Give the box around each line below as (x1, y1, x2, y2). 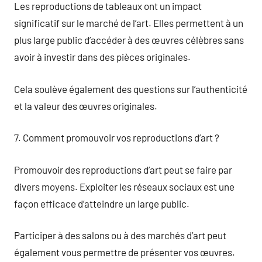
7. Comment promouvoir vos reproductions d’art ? (14, 132, 219, 143)
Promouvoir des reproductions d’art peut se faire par (14, 163, 232, 175)
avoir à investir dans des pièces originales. (14, 51, 191, 63)
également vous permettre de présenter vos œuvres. (14, 246, 235, 258)
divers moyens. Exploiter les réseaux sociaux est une (14, 180, 235, 192)
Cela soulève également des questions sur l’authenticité (14, 82, 247, 95)
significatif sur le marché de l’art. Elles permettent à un (14, 17, 243, 29)
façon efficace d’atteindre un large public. (14, 197, 189, 209)
